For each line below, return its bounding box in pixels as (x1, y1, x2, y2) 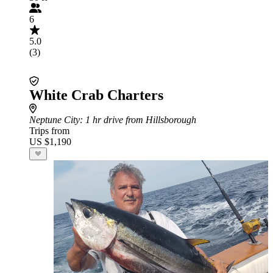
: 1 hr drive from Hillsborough (80, 115, 196, 125)
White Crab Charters (29, 87, 163, 103)
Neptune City (29, 115, 80, 125)
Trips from (29, 126, 69, 136)
